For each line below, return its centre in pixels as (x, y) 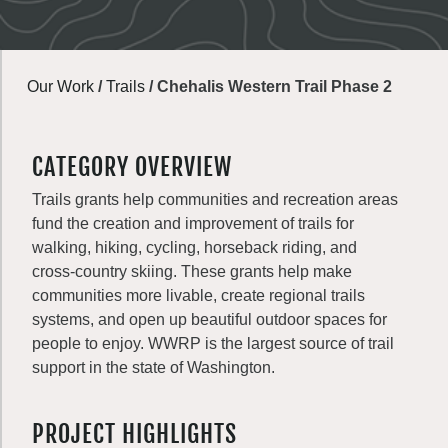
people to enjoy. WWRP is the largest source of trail (213, 343)
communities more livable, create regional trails (198, 295)
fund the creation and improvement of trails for (193, 223)
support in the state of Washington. (153, 367)
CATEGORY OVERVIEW (132, 167)
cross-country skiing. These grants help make (192, 271)
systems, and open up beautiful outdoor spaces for (209, 319)
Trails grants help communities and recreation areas (215, 199)
